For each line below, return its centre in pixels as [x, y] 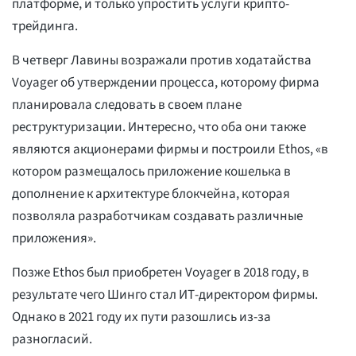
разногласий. [52, 340]
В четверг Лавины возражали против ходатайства [162, 61]
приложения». [54, 239]
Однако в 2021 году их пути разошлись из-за [141, 317]
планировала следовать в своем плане [127, 105]
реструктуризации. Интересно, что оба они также [159, 128]
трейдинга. [45, 27]
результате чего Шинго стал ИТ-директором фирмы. [165, 295]
